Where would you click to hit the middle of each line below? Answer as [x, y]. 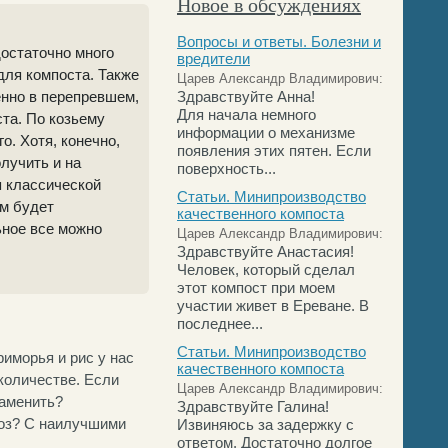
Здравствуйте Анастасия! [265, 251]
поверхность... [226, 168]
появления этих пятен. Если [274, 150]
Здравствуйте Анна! [246, 96]
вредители [213, 58]
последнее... [220, 323]
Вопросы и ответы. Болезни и [279, 41]
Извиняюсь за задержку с [265, 424]
